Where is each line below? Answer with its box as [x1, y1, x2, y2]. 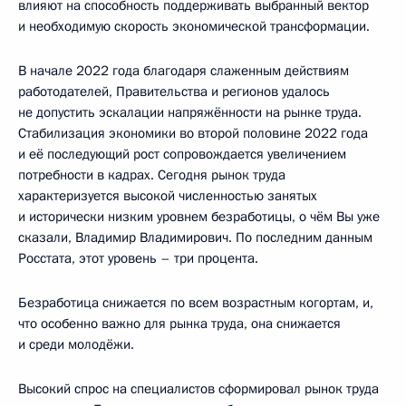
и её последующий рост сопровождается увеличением [18, 144, 346, 163]
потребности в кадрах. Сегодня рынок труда [18, 165, 285, 184]
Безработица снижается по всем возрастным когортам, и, [18, 293, 373, 312]
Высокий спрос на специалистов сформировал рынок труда [18, 379, 379, 398]
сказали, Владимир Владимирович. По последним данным [18, 227, 372, 246]
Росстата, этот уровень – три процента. [18, 248, 258, 267]
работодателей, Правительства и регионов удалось [18, 82, 330, 101]
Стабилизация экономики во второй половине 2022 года [18, 123, 368, 142]
